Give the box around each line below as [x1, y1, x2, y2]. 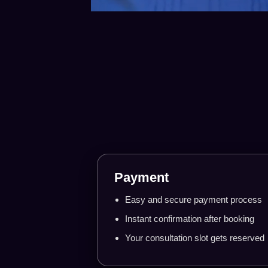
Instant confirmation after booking [125, 213, 254, 224]
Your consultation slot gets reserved [125, 232, 264, 243]
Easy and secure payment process [125, 194, 262, 205]
